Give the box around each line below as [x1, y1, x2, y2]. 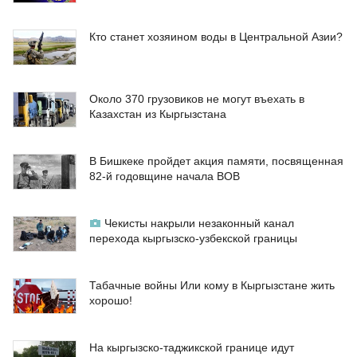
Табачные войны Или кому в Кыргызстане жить [89, 279, 335, 292]
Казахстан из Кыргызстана [89, 108, 226, 121]
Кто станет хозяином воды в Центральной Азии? [89, 30, 343, 44]
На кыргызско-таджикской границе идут [89, 341, 294, 355]
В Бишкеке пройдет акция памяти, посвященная [89, 155, 343, 168]
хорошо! [89, 294, 132, 308]
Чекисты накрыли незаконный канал [104, 217, 294, 230]
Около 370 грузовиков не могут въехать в [89, 92, 304, 106]
